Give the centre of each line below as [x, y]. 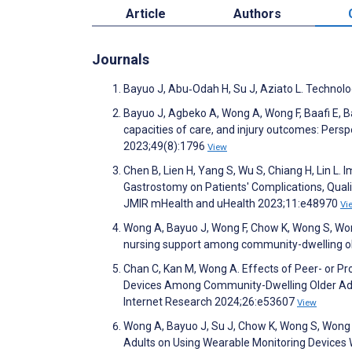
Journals [121, 59]
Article [145, 13]
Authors [257, 13]
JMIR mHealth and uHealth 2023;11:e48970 [232, 203]
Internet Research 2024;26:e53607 [210, 301]
